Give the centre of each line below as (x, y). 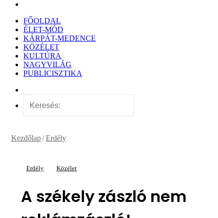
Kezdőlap (26, 138)
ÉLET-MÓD (43, 29)
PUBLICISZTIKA (53, 73)
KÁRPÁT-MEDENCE (60, 38)
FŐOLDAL (42, 21)
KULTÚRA (42, 56)
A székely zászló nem (104, 197)
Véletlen (36, 89)
